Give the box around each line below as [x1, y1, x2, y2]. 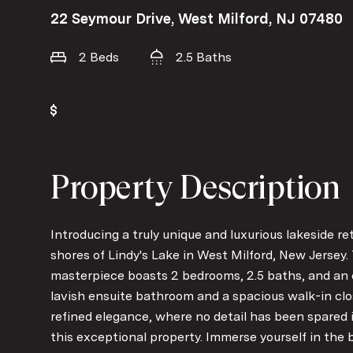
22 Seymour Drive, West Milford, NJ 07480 [50, 9, 343, 27]
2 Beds [79, 49, 119, 65]
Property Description [50, 167, 341, 206]
